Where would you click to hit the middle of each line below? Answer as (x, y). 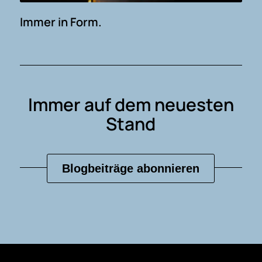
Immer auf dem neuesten (131, 104)
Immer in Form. (61, 22)
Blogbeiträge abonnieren (131, 168)
